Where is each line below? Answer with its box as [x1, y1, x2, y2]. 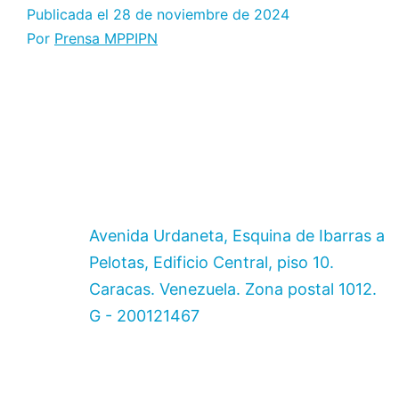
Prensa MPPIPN [54, 28, 158, 47]
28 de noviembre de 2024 [113, 4, 289, 23]
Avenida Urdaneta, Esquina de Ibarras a [89, 225, 385, 245]
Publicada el [27, 4, 113, 23]
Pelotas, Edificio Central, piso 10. [89, 252, 334, 272]
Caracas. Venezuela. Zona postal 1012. [89, 279, 377, 298]
